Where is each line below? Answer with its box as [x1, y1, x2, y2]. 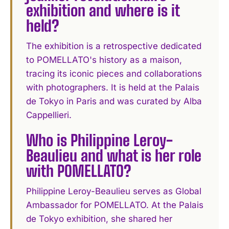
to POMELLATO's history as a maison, [26, 54, 182, 65]
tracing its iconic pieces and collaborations [26, 68, 202, 79]
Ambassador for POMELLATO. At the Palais [26, 200, 204, 211]
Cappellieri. [26, 109, 72, 120]
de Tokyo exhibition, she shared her [26, 214, 173, 224]
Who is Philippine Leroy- [26, 131, 173, 150]
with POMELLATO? [26, 162, 132, 180]
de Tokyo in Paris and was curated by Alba [26, 96, 202, 106]
